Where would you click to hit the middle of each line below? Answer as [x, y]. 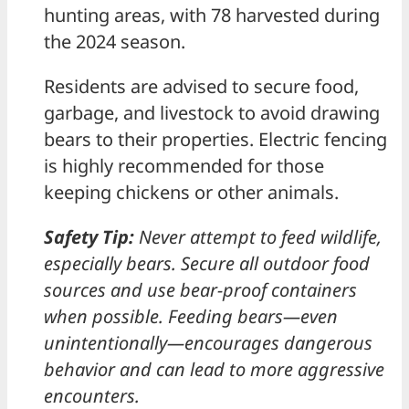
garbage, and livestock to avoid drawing [212, 113]
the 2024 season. [115, 42]
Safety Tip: [89, 237]
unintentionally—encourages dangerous [208, 343]
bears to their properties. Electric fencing [215, 140]
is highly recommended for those [184, 166]
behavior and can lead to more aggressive [214, 370]
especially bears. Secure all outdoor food [207, 264]
